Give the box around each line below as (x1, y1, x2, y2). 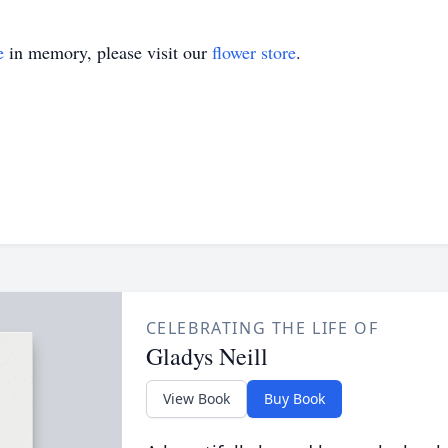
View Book (162, 389, 230, 408)
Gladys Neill (145, 340, 268, 372)
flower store (212, 40, 296, 64)
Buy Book (263, 389, 325, 408)
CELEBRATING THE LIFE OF (145, 317, 379, 339)
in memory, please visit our (4, 40, 212, 64)
